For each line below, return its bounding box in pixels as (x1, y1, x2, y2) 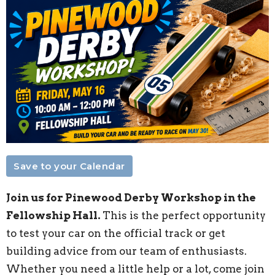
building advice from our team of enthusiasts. (6, 245, 247, 258)
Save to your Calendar (14, 160, 125, 172)
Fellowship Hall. (6, 209, 103, 222)
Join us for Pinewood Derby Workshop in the (6, 192, 256, 204)
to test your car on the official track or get (6, 227, 225, 240)
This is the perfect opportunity (103, 209, 266, 222)
